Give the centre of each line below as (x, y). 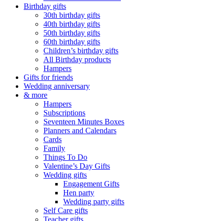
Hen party (79, 193)
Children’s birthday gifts (81, 51)
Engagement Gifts (91, 184)
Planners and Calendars (80, 131)
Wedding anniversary (57, 86)
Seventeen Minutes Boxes (84, 122)
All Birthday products (77, 60)
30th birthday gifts (72, 15)
